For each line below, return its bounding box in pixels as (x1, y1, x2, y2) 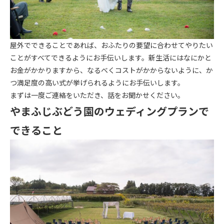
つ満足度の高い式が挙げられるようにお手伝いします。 (10, 77, 184, 87)
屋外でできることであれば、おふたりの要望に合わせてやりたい (10, 39, 213, 50)
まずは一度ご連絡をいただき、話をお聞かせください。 (10, 89, 184, 100)
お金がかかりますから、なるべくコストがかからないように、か (10, 64, 213, 75)
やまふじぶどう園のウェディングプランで (10, 103, 209, 118)
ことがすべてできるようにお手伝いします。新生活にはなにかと (10, 52, 211, 62)
